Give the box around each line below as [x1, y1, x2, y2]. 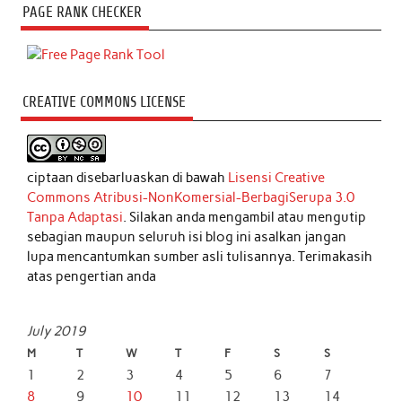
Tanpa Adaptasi [27, 208, 124, 225]
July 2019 [27, 322, 86, 339]
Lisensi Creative [228, 169, 326, 186]
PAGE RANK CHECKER [22, 3, 142, 21]
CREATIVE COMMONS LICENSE [22, 93, 186, 111]
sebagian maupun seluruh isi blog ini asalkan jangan [27, 228, 347, 245]
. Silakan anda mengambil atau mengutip [123, 208, 367, 225]
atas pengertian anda [27, 267, 157, 284]
